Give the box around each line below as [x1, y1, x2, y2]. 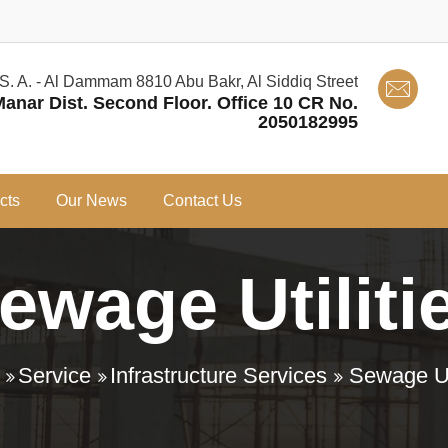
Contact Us [163, 192, 242, 209]
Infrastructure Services [109, 363, 327, 388]
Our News [56, 192, 127, 209]
